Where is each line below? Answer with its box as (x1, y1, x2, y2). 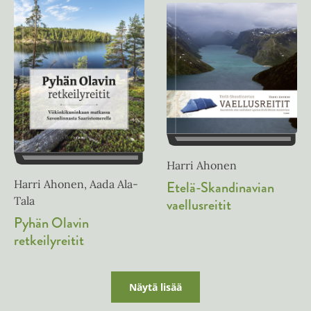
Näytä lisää (129, 280, 182, 294)
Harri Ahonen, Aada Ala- (14, 177, 138, 192)
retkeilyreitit (14, 230, 84, 251)
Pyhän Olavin (14, 212, 89, 234)
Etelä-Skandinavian (167, 177, 274, 199)
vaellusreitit (167, 194, 231, 216)
